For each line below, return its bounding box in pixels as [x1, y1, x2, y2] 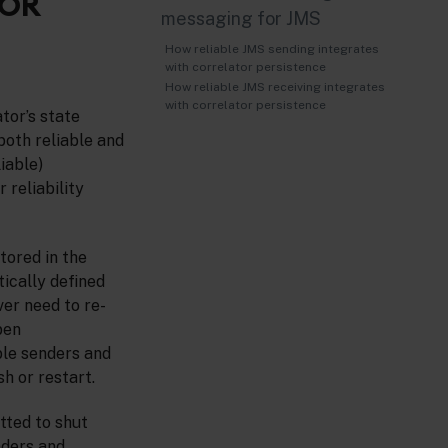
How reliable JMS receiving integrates [164, 80, 385, 95]
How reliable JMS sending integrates [164, 42, 379, 56]
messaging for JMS [160, 8, 321, 29]
